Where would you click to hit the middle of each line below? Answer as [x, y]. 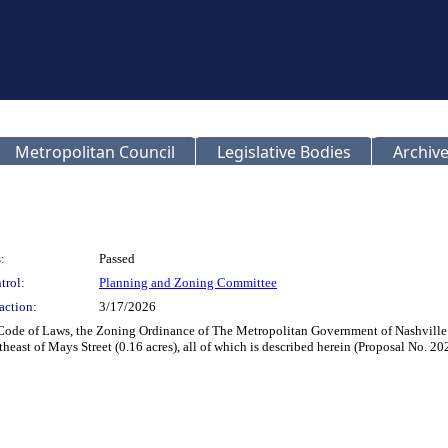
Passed [117, 258]
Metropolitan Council [95, 152]
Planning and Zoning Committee [188, 282]
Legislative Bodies [284, 152]
